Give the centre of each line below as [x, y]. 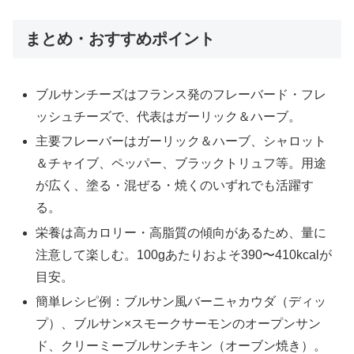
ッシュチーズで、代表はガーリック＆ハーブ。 [169, 117]
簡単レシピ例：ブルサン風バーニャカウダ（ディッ [181, 301]
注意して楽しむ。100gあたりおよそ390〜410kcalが [184, 254]
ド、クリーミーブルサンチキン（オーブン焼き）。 [181, 345]
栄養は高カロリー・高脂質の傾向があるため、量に [181, 232]
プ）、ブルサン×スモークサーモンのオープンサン [179, 323]
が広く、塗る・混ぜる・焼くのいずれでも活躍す [175, 186]
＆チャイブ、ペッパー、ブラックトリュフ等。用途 [181, 164]
